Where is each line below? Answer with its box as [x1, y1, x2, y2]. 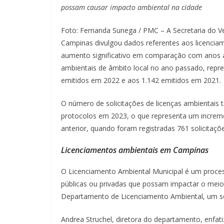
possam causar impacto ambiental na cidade [61, 2, 202, 12]
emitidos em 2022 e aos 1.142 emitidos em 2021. [61, 75, 221, 85]
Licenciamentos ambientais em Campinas [61, 144, 208, 155]
